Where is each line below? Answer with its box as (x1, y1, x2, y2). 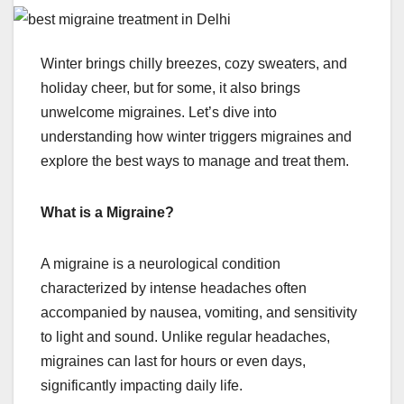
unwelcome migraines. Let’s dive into (41, 105, 277, 121)
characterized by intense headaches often (41, 280, 307, 297)
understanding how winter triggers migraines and (41, 129, 352, 145)
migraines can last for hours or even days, (41, 353, 306, 370)
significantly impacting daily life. (41, 378, 243, 394)
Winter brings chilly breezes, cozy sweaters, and (41, 56, 347, 72)
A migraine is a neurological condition (41, 256, 280, 272)
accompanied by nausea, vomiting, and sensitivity (41, 305, 357, 321)
